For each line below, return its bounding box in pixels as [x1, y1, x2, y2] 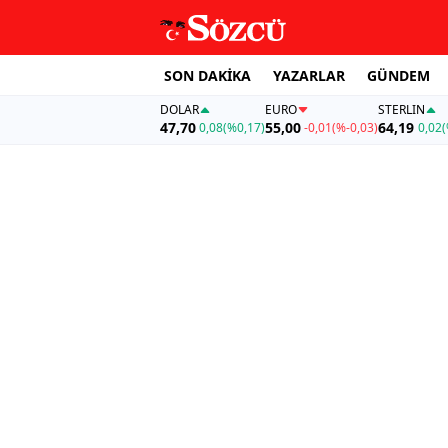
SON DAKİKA [164, 65, 251, 85]
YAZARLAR [273, 65, 345, 85]
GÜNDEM [367, 65, 430, 85]
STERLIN [378, 101, 426, 119]
